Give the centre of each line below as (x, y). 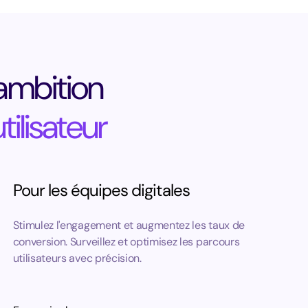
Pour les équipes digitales (101, 190)
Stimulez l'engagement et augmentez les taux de (129, 225)
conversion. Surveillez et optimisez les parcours (126, 242)
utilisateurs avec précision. (77, 258)
